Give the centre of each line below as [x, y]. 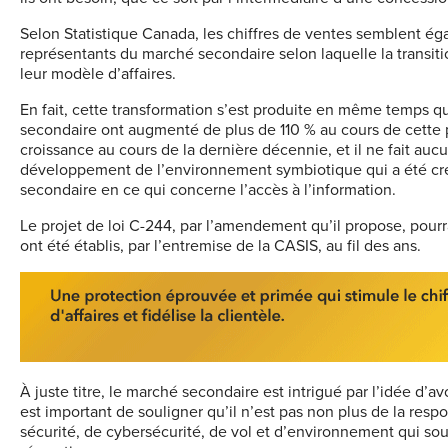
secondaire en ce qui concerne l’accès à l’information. [208, 190]
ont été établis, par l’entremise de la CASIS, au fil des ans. [222, 246]
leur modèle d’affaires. [98, 74]
